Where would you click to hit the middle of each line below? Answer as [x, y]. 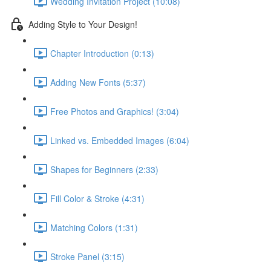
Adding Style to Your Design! [83, 24]
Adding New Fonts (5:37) [98, 82]
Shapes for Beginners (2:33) [104, 169]
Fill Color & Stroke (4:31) [97, 198]
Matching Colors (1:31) [94, 227]
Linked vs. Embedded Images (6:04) [120, 140]
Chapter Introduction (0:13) [102, 53]
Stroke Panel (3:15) [87, 256]
